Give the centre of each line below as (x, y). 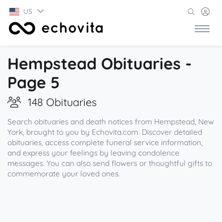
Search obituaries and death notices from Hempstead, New (111, 122)
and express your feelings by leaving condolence (93, 153)
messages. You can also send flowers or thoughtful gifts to (110, 163)
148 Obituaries (62, 102)
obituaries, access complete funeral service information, (105, 142)
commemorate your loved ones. (64, 174)
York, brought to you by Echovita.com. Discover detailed (105, 132)
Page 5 (34, 82)
